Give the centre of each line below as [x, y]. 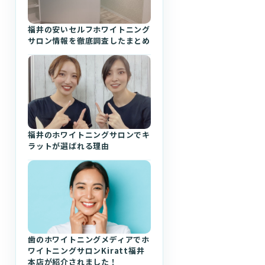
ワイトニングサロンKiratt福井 [86, 251]
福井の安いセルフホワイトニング [89, 29]
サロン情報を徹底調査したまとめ [89, 40]
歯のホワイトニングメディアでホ [89, 240]
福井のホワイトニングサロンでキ [89, 134]
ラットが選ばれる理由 [69, 146]
